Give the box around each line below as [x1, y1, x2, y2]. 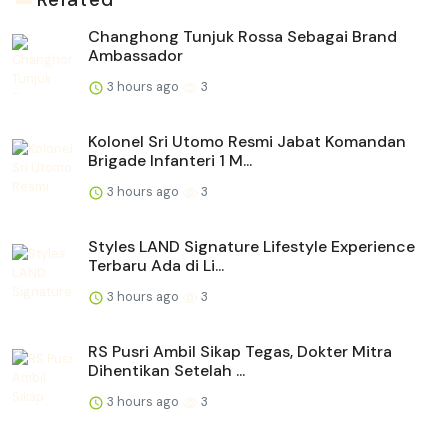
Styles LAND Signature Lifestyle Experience [88, 236, 415, 258]
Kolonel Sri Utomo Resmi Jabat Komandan [88, 131, 406, 153]
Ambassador [88, 45, 183, 67]
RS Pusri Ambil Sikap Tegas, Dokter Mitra [88, 341, 392, 363]
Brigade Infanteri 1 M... [88, 150, 252, 172]
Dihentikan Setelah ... [88, 360, 245, 382]
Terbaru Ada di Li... [88, 255, 224, 277]
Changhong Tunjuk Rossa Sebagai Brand [88, 26, 397, 48]
